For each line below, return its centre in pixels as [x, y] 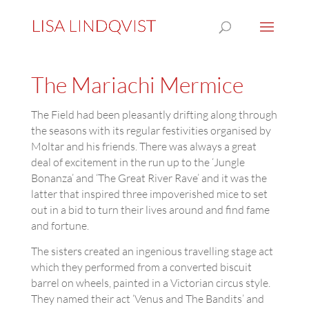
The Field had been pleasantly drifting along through [154, 114]
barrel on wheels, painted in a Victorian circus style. [150, 283]
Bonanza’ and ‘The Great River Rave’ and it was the [149, 178]
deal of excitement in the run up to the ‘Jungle [138, 162]
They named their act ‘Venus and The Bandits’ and [147, 299]
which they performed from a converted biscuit [141, 267]
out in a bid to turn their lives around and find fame [150, 210]
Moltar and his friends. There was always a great [143, 146]
